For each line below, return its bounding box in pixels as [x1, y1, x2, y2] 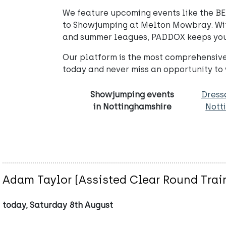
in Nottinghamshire [93, 102, 172, 111]
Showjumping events [90, 90, 175, 99]
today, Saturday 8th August [3, 200, 113, 210]
